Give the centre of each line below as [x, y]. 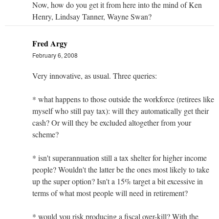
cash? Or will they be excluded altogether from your [112, 122]
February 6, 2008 [55, 55]
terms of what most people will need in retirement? [110, 193]
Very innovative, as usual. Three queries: [95, 75]
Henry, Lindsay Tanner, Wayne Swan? [92, 16]
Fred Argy [50, 43]
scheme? [45, 134]
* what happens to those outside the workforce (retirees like [123, 99]
